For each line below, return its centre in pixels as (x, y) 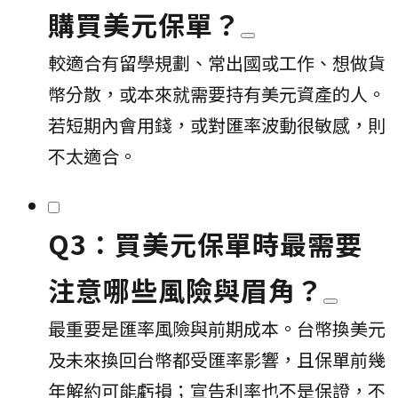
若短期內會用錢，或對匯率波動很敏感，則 (217, 124)
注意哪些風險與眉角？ (186, 289)
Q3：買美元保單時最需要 (205, 243)
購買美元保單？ (144, 24)
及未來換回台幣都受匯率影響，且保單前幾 (217, 359)
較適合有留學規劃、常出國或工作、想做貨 (217, 62)
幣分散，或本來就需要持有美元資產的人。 (217, 93)
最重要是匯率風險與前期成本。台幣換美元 (217, 328)
